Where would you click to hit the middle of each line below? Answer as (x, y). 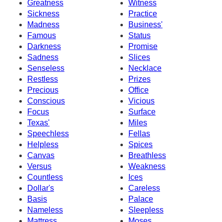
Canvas (41, 155)
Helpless (43, 144)
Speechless (48, 133)
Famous (42, 35)
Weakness (147, 166)
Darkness (44, 46)
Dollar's (41, 188)
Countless (45, 177)
